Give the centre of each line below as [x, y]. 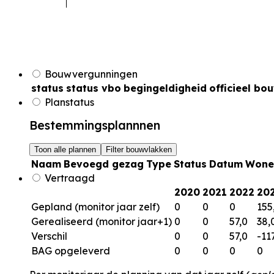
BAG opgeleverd [71, 251]
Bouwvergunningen [90, 74]
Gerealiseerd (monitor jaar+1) [102, 222]
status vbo [94, 88]
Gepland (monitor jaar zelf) [95, 207]
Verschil [49, 236]
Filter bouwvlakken [139, 150]
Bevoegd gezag [104, 164]
